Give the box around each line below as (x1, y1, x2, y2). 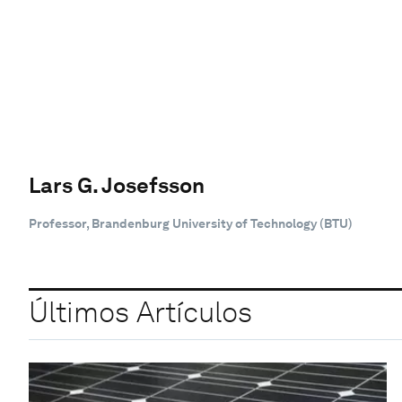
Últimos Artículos (29, 294, 252, 330)
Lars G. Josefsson (29, 171, 205, 198)
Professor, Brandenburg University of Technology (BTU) (29, 215, 353, 231)
